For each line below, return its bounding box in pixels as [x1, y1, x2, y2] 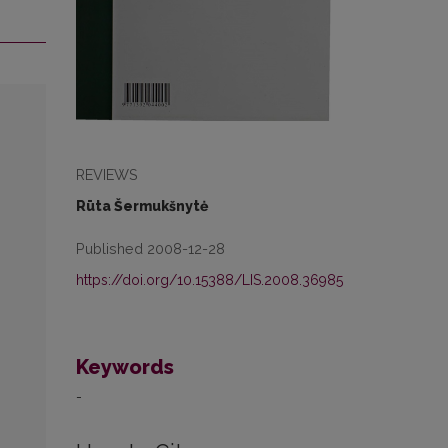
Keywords [76, 355, 174, 380]
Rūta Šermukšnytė [76, 198, 208, 215]
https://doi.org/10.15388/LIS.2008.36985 [76, 272, 343, 289]
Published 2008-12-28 [76, 240, 225, 258]
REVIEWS [76, 166, 138, 184]
